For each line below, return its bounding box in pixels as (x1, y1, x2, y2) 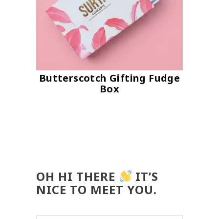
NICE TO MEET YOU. (36, 181, 157, 198)
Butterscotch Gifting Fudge (39, 71, 180, 85)
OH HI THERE (36, 168, 119, 185)
